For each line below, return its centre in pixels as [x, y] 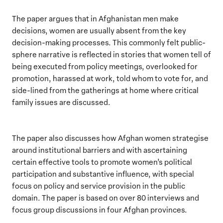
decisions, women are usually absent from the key [99, 30]
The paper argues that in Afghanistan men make [95, 18]
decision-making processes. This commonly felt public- [109, 42]
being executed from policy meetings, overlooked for [105, 66]
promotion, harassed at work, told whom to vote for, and [110, 78]
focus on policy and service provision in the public [99, 186]
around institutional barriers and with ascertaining [100, 150]
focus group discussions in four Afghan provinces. [100, 210]
